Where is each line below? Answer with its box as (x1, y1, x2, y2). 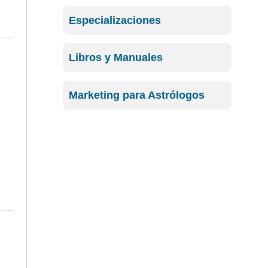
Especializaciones (68, 14, 161, 26)
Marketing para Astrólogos (68, 89, 205, 101)
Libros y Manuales (68, 51, 163, 64)
